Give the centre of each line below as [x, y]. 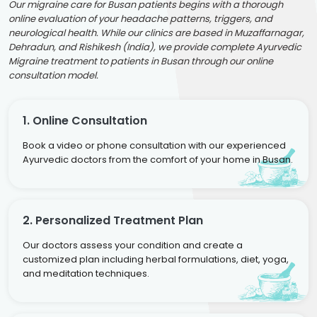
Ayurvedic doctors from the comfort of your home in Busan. [158, 159]
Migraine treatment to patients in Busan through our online [141, 61]
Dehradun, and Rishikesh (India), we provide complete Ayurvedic [155, 47]
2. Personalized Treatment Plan [113, 220]
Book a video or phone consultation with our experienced [154, 145]
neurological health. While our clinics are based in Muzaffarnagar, [156, 33]
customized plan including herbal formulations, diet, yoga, [156, 259]
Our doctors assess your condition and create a [133, 245]
